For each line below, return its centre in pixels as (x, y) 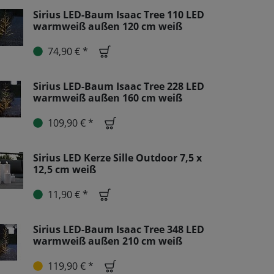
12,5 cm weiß (65, 169)
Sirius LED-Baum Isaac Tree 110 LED (119, 14)
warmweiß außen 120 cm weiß (108, 26)
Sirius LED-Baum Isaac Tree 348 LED (119, 229)
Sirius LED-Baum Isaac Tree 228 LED (119, 86)
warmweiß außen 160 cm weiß (108, 98)
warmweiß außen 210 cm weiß (108, 241)
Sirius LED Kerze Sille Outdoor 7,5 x (117, 157)
